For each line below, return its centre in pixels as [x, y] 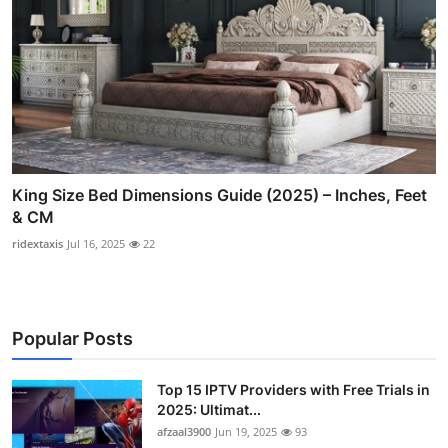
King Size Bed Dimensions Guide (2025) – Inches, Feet [219, 195]
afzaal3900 [184, 432]
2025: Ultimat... [209, 410]
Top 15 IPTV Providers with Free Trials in [293, 390]
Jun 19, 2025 [246, 432]
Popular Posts [72, 339]
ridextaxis [37, 244]
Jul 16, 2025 [96, 244]
